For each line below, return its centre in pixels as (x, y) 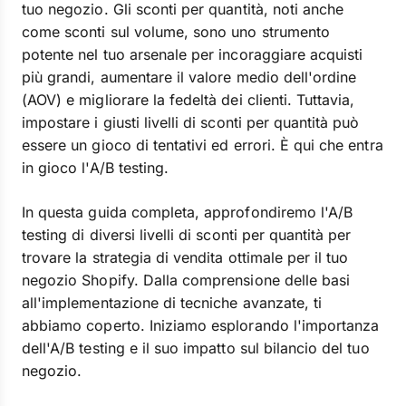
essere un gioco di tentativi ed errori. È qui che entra (203, 145)
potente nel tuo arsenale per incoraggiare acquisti (193, 54)
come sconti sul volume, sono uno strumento (176, 32)
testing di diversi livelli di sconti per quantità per (187, 235)
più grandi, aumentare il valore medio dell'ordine (189, 77)
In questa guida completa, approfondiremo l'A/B (188, 212)
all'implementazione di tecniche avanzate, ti (172, 303)
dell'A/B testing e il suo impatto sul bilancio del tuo (196, 348)
